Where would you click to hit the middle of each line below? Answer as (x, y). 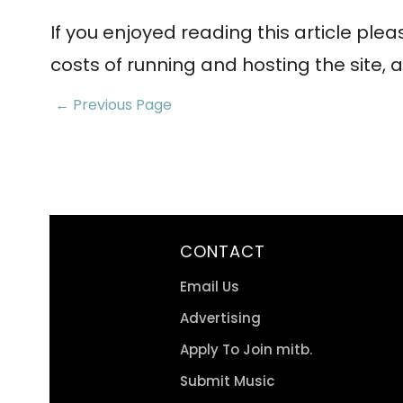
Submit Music (227, 381)
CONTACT (223, 251)
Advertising (220, 318)
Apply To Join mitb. (246, 349)
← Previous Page (113, 105)
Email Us (210, 287)
